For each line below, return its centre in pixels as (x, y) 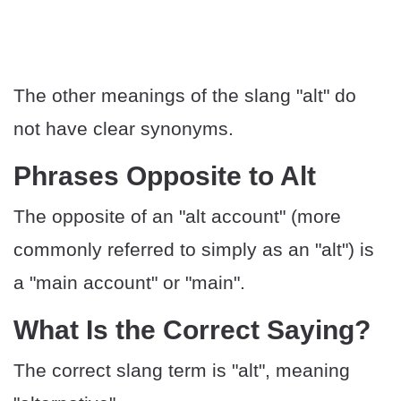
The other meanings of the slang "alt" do (185, 96)
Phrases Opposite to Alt (165, 176)
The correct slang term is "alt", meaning (182, 371)
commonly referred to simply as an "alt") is (194, 250)
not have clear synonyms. (124, 129)
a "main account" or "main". (129, 283)
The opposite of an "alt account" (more (177, 217)
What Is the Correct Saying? (192, 330)
